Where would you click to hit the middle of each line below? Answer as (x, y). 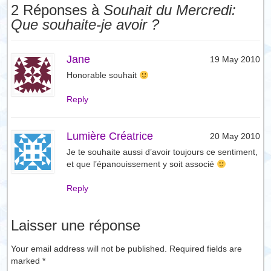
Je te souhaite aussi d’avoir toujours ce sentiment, (162, 152)
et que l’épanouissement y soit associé (142, 164)
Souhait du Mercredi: (170, 10)
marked (27, 260)
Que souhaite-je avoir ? (85, 24)
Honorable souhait (103, 75)
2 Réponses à (57, 10)
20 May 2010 (235, 136)
